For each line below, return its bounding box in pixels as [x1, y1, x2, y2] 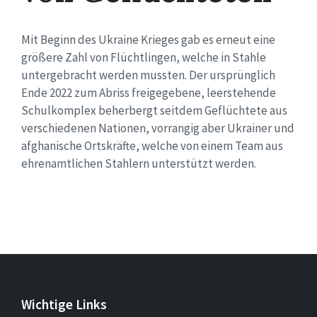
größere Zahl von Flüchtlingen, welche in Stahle [21, 49, 266, 65]
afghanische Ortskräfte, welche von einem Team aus [21, 137, 283, 154]
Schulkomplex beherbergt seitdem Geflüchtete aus [21, 102, 287, 118]
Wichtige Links [21, 295, 107, 313]
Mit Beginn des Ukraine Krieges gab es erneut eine [21, 31, 275, 47]
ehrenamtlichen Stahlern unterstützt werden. [21, 155, 256, 171]
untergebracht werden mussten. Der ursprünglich [21, 67, 275, 83]
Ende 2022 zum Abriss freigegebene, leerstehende [21, 84, 276, 100]
